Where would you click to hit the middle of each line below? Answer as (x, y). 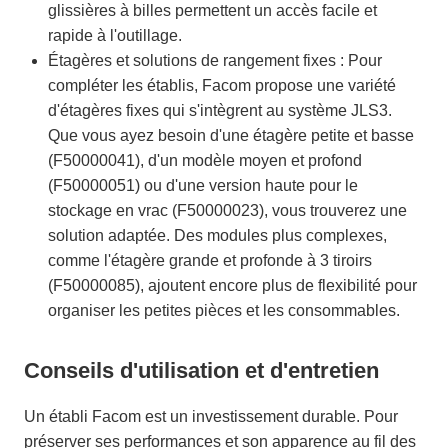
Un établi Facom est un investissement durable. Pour (211, 416)
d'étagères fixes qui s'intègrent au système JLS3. (220, 110)
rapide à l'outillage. (115, 35)
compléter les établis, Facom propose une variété (222, 85)
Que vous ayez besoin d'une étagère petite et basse (231, 135)
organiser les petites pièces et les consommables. (224, 310)
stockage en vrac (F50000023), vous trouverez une (227, 210)
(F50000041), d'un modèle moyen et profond (205, 160)
